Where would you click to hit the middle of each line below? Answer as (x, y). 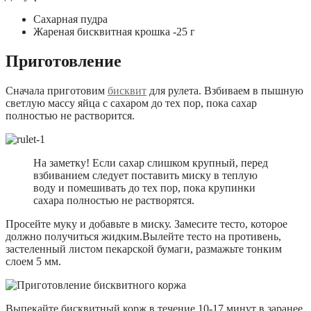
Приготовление (64, 61)
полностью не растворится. (70, 115)
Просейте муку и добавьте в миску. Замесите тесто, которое (146, 224)
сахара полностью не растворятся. (114, 200)
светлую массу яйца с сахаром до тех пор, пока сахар (131, 103)
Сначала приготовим (57, 90)
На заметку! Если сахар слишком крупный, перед (151, 162)
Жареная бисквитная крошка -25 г (114, 31)
